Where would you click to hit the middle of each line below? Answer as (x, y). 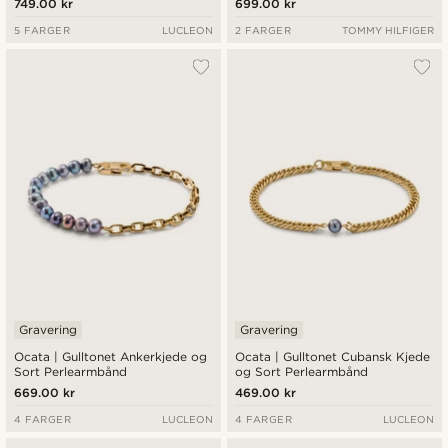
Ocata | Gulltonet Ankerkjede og (111, 356)
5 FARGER (42, 30)
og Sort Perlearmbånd (302, 371)
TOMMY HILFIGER (387, 30)
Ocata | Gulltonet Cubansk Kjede (333, 356)
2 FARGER (263, 30)
